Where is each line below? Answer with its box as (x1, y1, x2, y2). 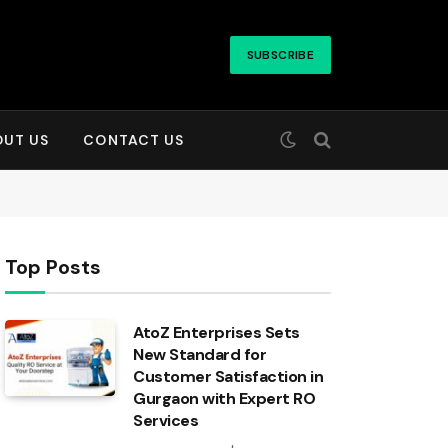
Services (133, 410, 199, 431)
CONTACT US (83, 131, 185, 149)
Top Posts (5, 254, 101, 280)
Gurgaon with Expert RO (133, 388, 316, 409)
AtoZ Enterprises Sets (133, 322, 300, 343)
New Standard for (133, 344, 267, 365)
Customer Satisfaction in (133, 366, 324, 387)
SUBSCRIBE (246, 47, 314, 63)
